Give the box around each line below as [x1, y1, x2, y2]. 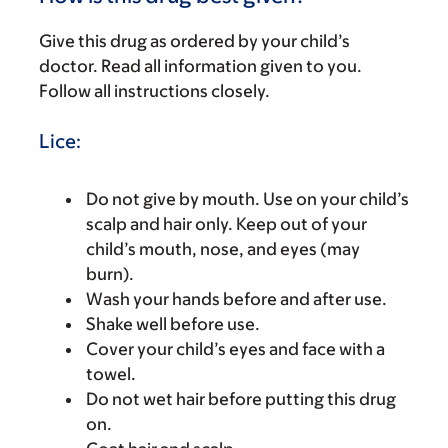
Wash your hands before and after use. [86, 288, 387, 309]
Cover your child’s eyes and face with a [86, 338, 385, 359]
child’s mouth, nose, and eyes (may [86, 238, 360, 259]
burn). [86, 263, 134, 284]
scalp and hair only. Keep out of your [86, 213, 367, 234]
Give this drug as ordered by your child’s [39, 31, 350, 51]
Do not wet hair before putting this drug [86, 388, 396, 409]
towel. [86, 363, 136, 384]
